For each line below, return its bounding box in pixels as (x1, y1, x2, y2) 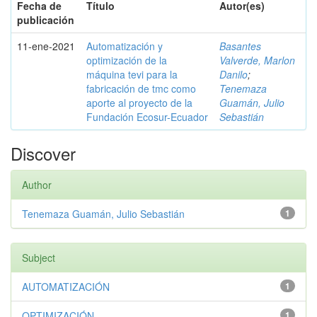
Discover (11, 141, 76, 166)
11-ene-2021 (17, 39, 75, 53)
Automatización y (86, 39, 163, 53)
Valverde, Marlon (219, 53, 295, 67)
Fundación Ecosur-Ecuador (86, 110, 208, 124)
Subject (22, 250, 55, 265)
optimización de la (86, 53, 167, 67)
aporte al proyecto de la (86, 96, 192, 110)
